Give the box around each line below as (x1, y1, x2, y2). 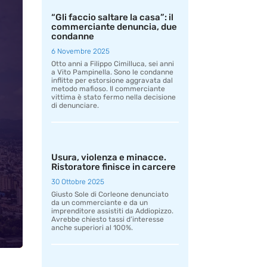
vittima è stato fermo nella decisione (51, 93, 176, 102)
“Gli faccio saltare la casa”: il (51, 12, 174, 23)
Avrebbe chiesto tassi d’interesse (51, 215, 164, 224)
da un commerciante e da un (51, 198, 148, 207)
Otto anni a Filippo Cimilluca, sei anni (51, 60, 175, 69)
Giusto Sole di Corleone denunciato (51, 190, 169, 199)
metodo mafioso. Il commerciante (51, 85, 166, 94)
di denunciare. (51, 101, 101, 110)
